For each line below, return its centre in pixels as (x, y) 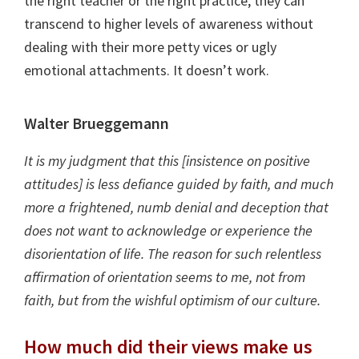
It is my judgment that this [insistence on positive (167, 160)
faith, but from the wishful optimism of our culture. (172, 300)
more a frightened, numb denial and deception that (176, 207)
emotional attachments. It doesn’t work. (147, 70)
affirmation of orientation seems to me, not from (165, 276)
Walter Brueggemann (97, 123)
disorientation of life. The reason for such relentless (173, 253)
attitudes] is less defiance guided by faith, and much (179, 184)
